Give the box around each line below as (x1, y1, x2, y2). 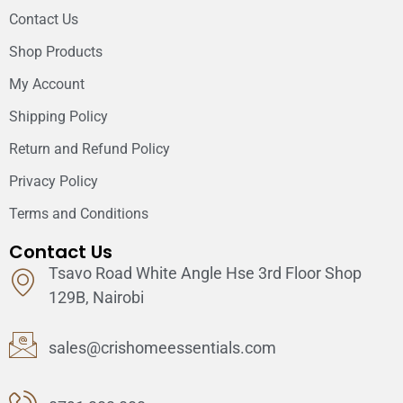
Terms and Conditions (9, 204, 148, 222)
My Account (9, 75, 85, 93)
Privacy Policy (9, 172, 98, 190)
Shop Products (9, 42, 103, 60)
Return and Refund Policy (9, 139, 170, 157)
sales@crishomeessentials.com (48, 338, 276, 358)
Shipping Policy (9, 107, 108, 125)
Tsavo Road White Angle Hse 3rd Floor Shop (48, 263, 362, 282)
